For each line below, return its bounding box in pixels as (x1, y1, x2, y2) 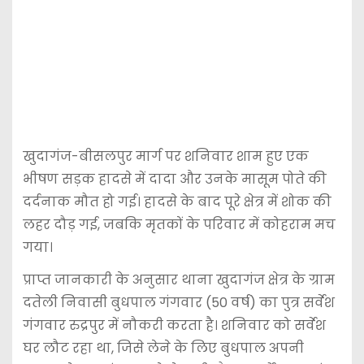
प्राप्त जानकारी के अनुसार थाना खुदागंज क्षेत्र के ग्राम (22, 271, 335, 290)
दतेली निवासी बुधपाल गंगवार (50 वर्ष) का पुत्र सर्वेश (22, 293, 335, 313)
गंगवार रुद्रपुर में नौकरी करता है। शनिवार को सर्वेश (22, 316, 326, 336)
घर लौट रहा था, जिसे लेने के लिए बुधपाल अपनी (22, 339, 304, 358)
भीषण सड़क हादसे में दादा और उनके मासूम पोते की (22, 169, 327, 188)
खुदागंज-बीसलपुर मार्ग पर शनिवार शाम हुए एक (22, 146, 309, 166)
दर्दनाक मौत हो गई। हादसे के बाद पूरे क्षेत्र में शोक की (22, 192, 331, 211)
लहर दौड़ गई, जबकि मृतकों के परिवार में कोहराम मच (22, 214, 336, 234)
